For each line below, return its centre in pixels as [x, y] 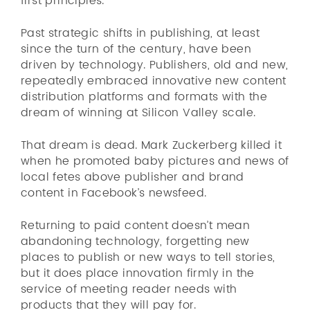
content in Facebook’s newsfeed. [114, 193]
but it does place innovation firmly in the [138, 273]
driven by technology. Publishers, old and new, [155, 65]
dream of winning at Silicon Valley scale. [138, 113]
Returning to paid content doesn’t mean [136, 226]
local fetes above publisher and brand [133, 177]
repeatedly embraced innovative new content [154, 81]
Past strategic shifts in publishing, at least [140, 33]
